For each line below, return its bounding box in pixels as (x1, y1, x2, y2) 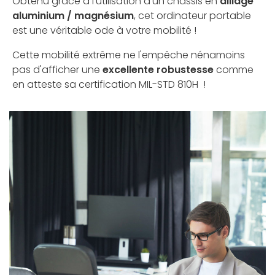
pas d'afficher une (12, 63, 103, 77)
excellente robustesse (103, 63, 214, 77)
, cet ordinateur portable (134, 9, 251, 23)
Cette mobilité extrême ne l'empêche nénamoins (12, 48, 245, 63)
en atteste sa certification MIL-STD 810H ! (12, 77, 206, 92)
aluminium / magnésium (12, 9, 134, 23)
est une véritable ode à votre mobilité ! (12, 23, 196, 38)
